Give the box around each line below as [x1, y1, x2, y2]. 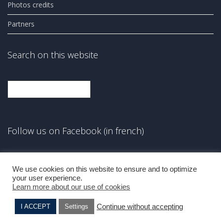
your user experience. [12, 174, 82, 182]
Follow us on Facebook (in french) [7, 125, 144, 137]
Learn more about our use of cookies [12, 183, 130, 191]
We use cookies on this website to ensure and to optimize [12, 165, 197, 173]
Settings [65, 203, 88, 210]
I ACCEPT [21, 203, 50, 210]
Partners [7, 19, 35, 29]
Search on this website [7, 49, 98, 61]
